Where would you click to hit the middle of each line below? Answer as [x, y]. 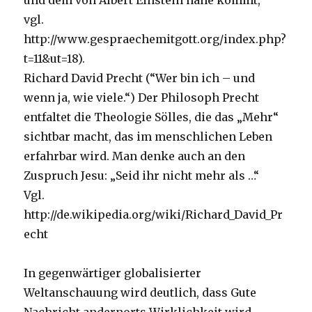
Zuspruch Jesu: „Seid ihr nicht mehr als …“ [142, 176]
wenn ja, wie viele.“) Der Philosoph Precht [142, 98]
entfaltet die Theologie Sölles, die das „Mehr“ [151, 117]
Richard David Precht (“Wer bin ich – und [140, 78]
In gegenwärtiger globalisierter [113, 273]
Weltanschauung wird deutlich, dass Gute [140, 293]
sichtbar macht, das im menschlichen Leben [148, 137]
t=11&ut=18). [55, 59]
